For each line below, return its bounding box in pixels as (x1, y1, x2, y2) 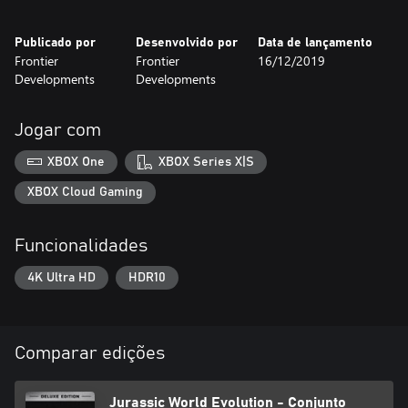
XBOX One (47, 155, 106, 168)
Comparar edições (15, 343, 165, 362)
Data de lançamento (257, 36, 372, 49)
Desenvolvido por (136, 36, 239, 49)
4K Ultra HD (27, 270, 96, 284)
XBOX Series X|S (158, 155, 254, 168)
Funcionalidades (15, 237, 148, 256)
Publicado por (15, 36, 96, 49)
